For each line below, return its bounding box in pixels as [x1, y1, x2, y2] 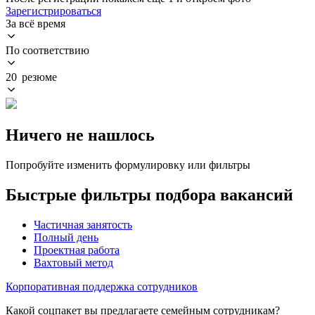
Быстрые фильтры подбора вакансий [6, 185, 293, 204]
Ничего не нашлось [6, 125, 155, 144]
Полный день [34, 231, 98, 243]
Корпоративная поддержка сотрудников [6, 280, 198, 292]
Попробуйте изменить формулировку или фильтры [6, 158, 250, 171]
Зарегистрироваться [6, 4, 101, 17]
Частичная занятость [34, 218, 132, 231]
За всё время [6, 17, 65, 30]
